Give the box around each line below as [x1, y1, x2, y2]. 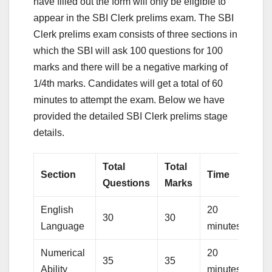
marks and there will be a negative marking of [33, 62, 228, 73]
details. [33, 127, 64, 138]
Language [41, 221, 85, 232]
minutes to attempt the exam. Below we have [33, 95, 225, 106]
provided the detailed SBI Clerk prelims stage [33, 111, 228, 122]
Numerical [41, 248, 86, 259]
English [41, 205, 74, 216]
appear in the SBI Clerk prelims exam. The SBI [33, 13, 234, 24]
